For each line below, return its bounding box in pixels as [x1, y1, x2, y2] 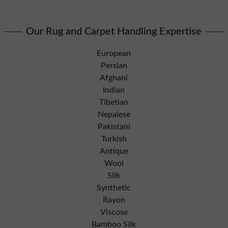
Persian [100, 61, 127, 70]
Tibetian [99, 98, 129, 106]
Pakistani [97, 122, 130, 131]
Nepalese [97, 110, 130, 119]
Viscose [100, 208, 128, 216]
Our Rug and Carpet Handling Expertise [26, 26, 202, 37]
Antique [99, 147, 128, 155]
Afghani [100, 73, 128, 82]
